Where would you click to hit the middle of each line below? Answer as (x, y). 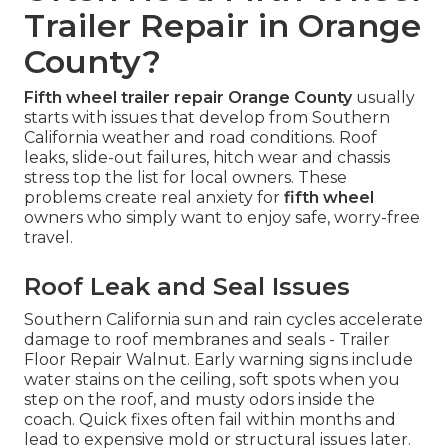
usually (383, 97)
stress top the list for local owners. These (185, 177)
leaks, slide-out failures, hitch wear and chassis (207, 157)
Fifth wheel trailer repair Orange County (188, 97)
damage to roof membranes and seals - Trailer (207, 339)
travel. (48, 237)
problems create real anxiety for (154, 197)
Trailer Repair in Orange (222, 25)
